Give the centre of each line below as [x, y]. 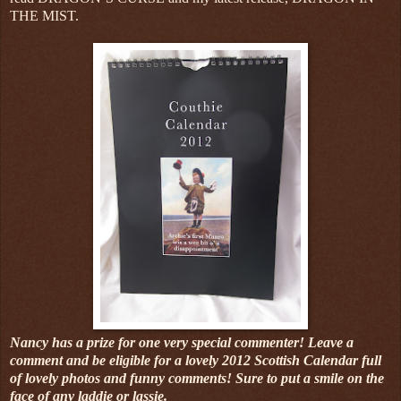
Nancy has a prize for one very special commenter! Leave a [182, 342]
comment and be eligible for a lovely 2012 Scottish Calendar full [196, 360]
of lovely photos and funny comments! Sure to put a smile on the [197, 378]
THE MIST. [44, 15]
